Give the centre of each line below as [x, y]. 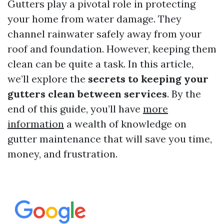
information [36, 124]
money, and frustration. [62, 154]
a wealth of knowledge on [125, 124]
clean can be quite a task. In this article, [100, 64]
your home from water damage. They [94, 19]
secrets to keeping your [148, 79]
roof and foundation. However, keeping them [112, 49]
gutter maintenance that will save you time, [110, 139]
